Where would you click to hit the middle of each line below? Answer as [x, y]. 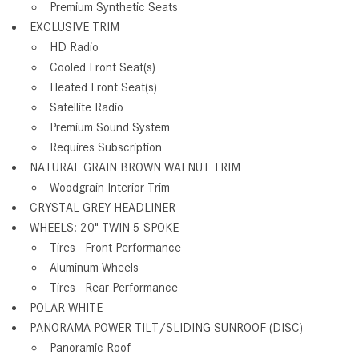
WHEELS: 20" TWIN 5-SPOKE [104, 227]
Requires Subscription [106, 147]
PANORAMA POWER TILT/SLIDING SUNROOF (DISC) [166, 327]
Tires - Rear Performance [114, 287]
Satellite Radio [87, 107]
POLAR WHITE [66, 307]
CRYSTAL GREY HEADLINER [103, 207]
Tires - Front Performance [115, 247]
